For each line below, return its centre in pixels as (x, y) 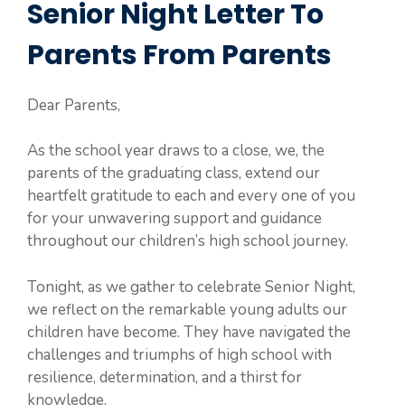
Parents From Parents (179, 55)
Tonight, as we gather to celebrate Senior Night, (191, 287)
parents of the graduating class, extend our (174, 173)
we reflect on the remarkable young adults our (187, 309)
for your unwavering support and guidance (174, 218)
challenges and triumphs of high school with (179, 354)
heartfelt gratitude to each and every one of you (191, 196)
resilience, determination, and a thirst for (165, 377)
